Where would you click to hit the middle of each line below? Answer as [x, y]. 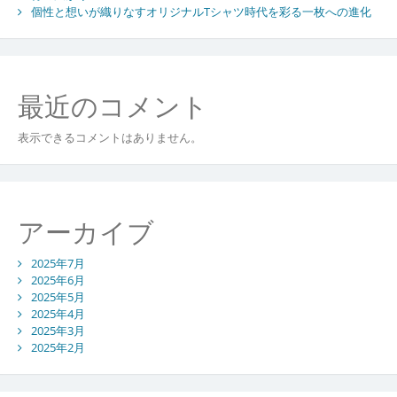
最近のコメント [113, 105]
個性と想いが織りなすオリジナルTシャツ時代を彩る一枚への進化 [201, 12]
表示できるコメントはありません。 [109, 137]
